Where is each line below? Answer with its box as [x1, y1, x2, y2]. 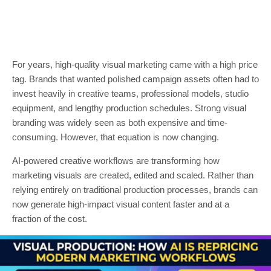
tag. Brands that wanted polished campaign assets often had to [12, 74, 259, 84]
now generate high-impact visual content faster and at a [12, 199, 229, 209]
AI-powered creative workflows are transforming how [12, 155, 220, 166]
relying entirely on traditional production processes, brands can [12, 184, 258, 195]
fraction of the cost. [12, 214, 87, 224]
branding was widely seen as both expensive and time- [12, 117, 227, 128]
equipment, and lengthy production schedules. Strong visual [12, 103, 246, 113]
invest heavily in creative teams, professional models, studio [12, 88, 249, 99]
